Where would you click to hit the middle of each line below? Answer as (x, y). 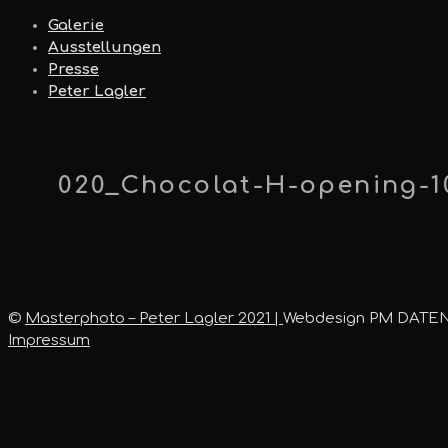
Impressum (49, 341)
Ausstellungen (104, 47)
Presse (73, 69)
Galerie (76, 25)
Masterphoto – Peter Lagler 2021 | (154, 319)
